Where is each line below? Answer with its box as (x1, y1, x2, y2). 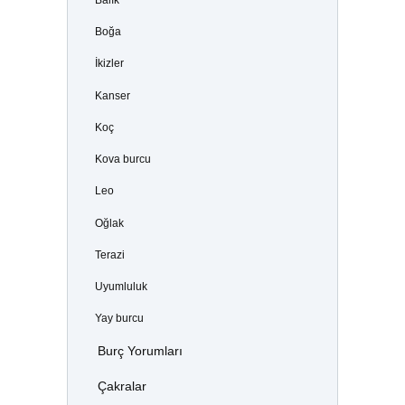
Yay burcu (94, 312, 144, 325)
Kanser (94, 89, 130, 102)
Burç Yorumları (97, 344, 183, 359)
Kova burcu (94, 153, 151, 166)
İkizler (94, 57, 124, 71)
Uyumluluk (94, 279, 147, 293)
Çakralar (97, 380, 146, 394)
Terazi (94, 248, 125, 261)
